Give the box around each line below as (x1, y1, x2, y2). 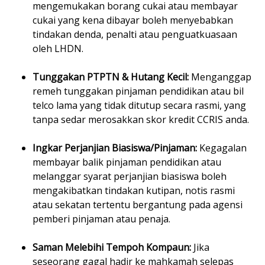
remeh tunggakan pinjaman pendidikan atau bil (33, 85, 244, 98)
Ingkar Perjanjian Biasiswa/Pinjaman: (33, 141, 199, 155)
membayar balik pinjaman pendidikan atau (33, 156, 221, 169)
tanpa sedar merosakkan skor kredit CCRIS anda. (33, 113, 249, 127)
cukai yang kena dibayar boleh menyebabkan (33, 14, 233, 27)
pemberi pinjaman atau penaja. (33, 212, 170, 226)
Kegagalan (199, 141, 247, 155)
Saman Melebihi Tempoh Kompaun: (33, 241, 193, 254)
